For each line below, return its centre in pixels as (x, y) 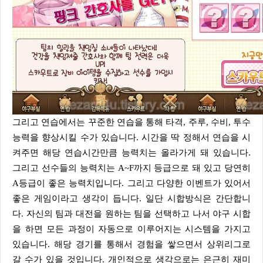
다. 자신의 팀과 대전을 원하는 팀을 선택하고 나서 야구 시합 (131, 214)
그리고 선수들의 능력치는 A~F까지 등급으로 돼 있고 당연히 (131, 168)
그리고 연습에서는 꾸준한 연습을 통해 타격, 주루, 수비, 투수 (17, 122)
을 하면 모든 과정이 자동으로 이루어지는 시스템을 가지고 (131, 229)
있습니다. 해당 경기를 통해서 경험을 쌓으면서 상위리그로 (131, 244)
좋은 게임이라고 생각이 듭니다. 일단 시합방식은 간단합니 (131, 198)
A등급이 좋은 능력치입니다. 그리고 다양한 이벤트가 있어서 (131, 183)
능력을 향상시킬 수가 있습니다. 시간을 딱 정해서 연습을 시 (131, 137)
